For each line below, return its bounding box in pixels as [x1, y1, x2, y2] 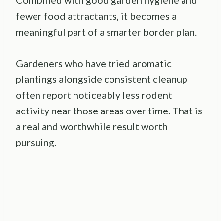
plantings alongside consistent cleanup [16, 73, 187, 85]
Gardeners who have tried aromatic [16, 57, 172, 70]
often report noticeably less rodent [16, 89, 172, 101]
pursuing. [16, 136, 56, 148]
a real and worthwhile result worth [16, 120, 168, 133]
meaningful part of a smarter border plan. [16, 26, 197, 38]
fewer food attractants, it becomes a [16, 10, 177, 22]
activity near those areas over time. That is [16, 105, 202, 117]
